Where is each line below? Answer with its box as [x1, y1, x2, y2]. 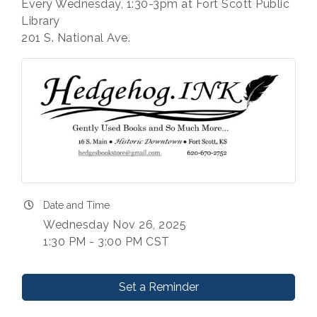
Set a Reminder [118, 280, 199, 294]
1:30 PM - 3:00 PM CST [43, 235, 170, 249]
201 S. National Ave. [21, 31, 130, 45]
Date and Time [43, 200, 110, 212]
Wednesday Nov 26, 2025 [43, 218, 186, 232]
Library [21, 14, 73, 28]
